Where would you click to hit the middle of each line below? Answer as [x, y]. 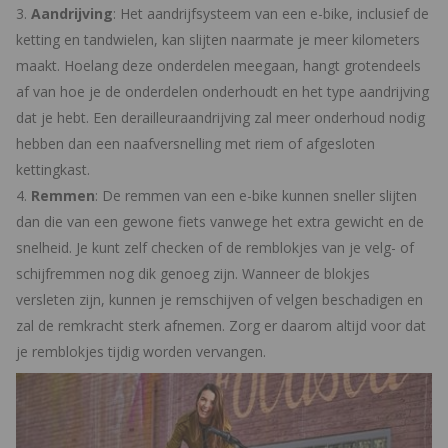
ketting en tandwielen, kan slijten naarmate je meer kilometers [218, 39]
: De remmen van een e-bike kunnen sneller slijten [256, 195]
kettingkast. [53, 169]
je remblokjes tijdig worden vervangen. [141, 351]
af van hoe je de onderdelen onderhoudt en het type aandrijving [222, 91]
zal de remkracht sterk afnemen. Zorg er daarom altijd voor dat [221, 325]
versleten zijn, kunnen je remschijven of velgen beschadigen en [219, 299]
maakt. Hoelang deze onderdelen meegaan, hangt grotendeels [218, 65]
